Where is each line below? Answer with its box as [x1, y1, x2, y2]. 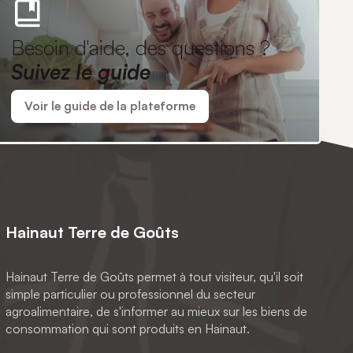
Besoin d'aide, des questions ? [10, 33, 270, 60]
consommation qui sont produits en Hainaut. [5, 320, 250, 336]
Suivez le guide [10, 58, 150, 84]
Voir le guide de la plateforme [24, 98, 195, 113]
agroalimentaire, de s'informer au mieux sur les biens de [5, 303, 307, 319]
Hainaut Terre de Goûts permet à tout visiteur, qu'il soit [5, 268, 303, 284]
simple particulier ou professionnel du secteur [5, 285, 255, 302]
